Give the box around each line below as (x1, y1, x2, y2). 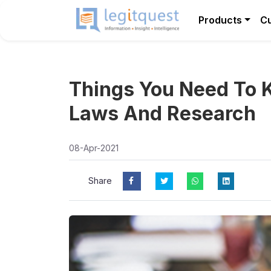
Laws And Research (69, 102, 256, 125)
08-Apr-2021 (69, 143, 119, 153)
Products (198, 14, 242, 27)
